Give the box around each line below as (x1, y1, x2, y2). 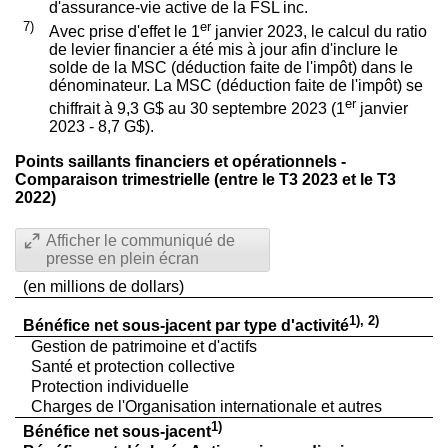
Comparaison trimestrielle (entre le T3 (15, 170, 302, 188)
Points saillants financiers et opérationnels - (15, 152, 346, 170)
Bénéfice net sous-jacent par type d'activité (22, 317, 349, 335)
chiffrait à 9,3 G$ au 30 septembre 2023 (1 (48, 99, 345, 117)
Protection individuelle (30, 377, 189, 395)
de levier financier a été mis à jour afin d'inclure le (48, 41, 398, 59)
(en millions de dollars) (22, 277, 184, 295)
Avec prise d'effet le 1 (48, 23, 200, 41)
